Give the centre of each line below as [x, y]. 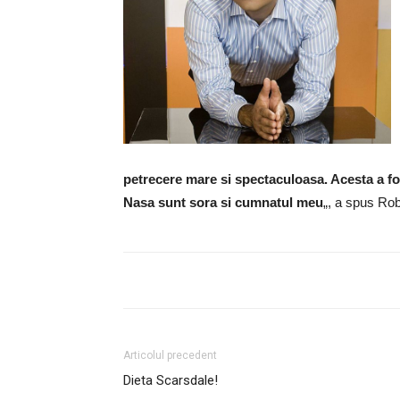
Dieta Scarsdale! [171, 380]
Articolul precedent [170, 355]
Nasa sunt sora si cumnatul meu [223, 202]
